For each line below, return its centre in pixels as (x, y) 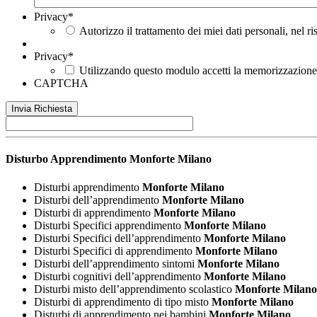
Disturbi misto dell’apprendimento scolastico (134, 289)
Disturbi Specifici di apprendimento (115, 250)
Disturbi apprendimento (88, 187)
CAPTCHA (61, 83)
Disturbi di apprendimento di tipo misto (123, 301)
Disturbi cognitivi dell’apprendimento (119, 276)
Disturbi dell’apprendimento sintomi (116, 263)
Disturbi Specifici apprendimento (109, 225)
